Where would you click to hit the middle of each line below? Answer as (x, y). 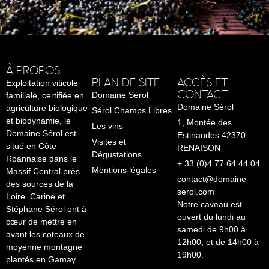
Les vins (107, 126)
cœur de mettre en (41, 221)
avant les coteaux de (45, 234)
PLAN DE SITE (125, 83)
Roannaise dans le (41, 158)
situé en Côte (31, 146)
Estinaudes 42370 (212, 135)
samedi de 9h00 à (212, 229)
